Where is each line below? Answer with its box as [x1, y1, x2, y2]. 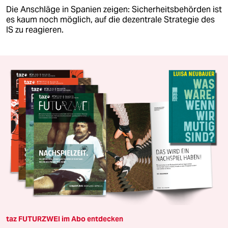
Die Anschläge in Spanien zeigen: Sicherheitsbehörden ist [6, 4, 222, 15]
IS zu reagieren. [6, 24, 64, 35]
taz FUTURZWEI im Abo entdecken [6, 214, 123, 224]
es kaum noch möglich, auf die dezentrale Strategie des [6, 14, 215, 25]
